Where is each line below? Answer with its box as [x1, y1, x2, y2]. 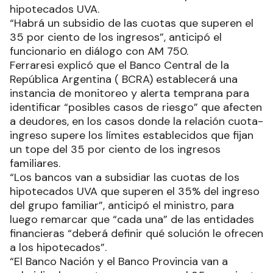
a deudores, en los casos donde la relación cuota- [10, 114, 263, 129]
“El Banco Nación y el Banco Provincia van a [10, 254, 228, 269]
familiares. [10, 156, 60, 171]
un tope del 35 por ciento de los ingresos [10, 142, 221, 157]
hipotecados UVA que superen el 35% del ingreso [10, 184, 260, 199]
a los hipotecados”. [10, 240, 107, 255]
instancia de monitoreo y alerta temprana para [10, 86, 249, 101]
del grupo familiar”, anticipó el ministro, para [10, 198, 234, 213]
